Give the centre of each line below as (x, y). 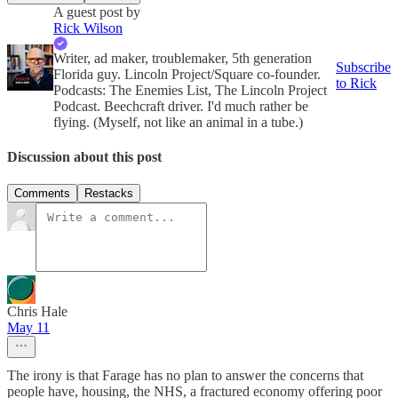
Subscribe (363, 67)
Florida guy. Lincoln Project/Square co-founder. (187, 74)
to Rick (356, 83)
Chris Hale (37, 312)
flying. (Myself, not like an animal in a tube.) (178, 122)
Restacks (109, 194)
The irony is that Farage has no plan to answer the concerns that (185, 376)
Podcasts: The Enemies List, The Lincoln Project (190, 90)
